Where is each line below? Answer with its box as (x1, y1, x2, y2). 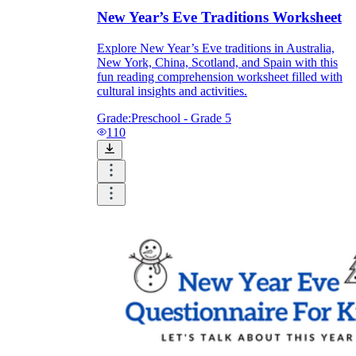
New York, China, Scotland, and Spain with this (97, 55, 338, 69)
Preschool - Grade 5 (131, 110, 231, 125)
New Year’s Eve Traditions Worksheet (97, 9, 342, 26)
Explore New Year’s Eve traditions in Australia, (97, 41, 335, 55)
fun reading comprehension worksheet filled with (97, 69, 342, 83)
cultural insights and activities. (97, 83, 247, 98)
